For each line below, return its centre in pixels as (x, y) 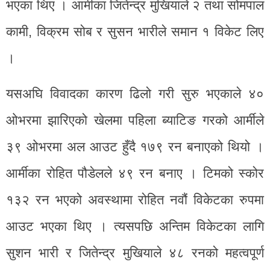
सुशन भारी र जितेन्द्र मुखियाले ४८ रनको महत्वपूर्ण (135, 253)
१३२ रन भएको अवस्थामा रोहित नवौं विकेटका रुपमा (135, 200)
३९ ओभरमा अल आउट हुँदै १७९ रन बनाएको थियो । (135, 147)
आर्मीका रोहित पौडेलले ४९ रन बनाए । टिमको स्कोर (135, 173)
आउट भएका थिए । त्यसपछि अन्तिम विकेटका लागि (135, 226)
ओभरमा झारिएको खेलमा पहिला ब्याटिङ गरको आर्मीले (135, 120)
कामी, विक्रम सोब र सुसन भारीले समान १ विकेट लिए (135, 32)
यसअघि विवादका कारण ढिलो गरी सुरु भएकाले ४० (135, 94)
